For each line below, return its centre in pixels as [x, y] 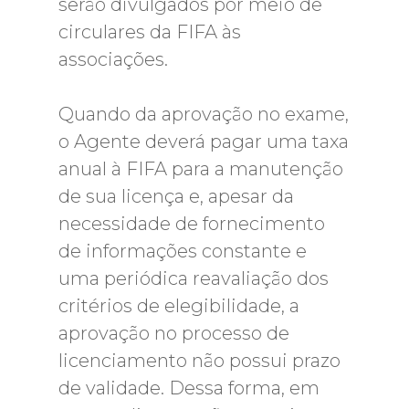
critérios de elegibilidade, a [179, 306]
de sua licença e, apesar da [176, 196]
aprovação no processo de [174, 333]
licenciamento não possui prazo [199, 361]
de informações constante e [183, 251]
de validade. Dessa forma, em [189, 388]
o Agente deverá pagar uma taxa [204, 142]
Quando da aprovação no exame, [204, 114]
